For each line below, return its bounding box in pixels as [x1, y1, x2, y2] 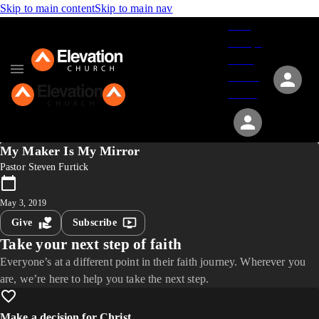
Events [228, 70, 259, 83]
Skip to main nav [95, 2, 173, 14]
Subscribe [72, 217, 117, 228]
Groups [228, 36, 262, 48]
